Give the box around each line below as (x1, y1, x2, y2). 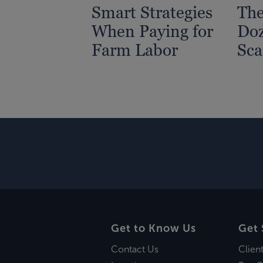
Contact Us (110, 244, 159, 255)
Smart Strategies (92, 2, 213, 22)
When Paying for (92, 21, 213, 41)
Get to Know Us (110, 222, 196, 234)
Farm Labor (92, 40, 178, 59)
